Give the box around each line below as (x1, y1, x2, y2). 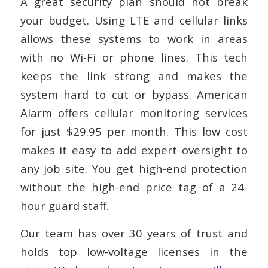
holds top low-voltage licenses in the (20, 244, 248, 260)
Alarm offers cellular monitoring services (20, 105, 248, 120)
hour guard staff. (20, 197, 109, 213)
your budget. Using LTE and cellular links (20, 12, 248, 28)
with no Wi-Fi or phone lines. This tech (20, 49, 248, 65)
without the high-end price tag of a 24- (20, 179, 248, 194)
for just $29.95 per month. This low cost (20, 123, 248, 139)
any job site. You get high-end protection (20, 160, 248, 176)
